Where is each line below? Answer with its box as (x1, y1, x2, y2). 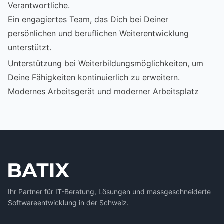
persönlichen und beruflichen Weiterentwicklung (8, 28, 189, 38)
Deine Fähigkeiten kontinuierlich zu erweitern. (8, 72, 180, 82)
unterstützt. (8, 42, 51, 52)
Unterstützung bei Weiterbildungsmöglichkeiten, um (8, 58, 203, 68)
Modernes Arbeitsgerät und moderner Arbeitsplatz (8, 86, 199, 96)
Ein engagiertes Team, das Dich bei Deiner (8, 14, 168, 24)
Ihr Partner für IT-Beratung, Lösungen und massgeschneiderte (8, 187, 211, 196)
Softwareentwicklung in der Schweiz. (8, 198, 129, 207)
